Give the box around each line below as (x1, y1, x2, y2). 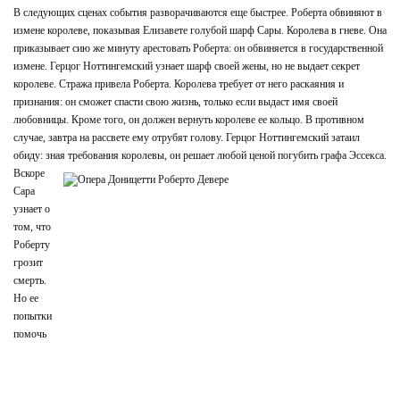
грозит (13, 256, 43, 269)
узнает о (13, 203, 50, 215)
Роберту (13, 238, 50, 251)
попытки (13, 310, 52, 322)
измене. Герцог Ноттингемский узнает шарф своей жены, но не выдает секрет (13, 60, 360, 72)
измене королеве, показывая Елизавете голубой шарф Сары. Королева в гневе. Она (13, 24, 387, 37)
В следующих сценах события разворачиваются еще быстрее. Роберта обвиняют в (13, 6, 382, 19)
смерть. (13, 274, 46, 287)
